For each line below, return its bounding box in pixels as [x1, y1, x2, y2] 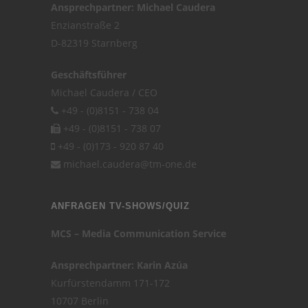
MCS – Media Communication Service [51, 227, 226, 240]
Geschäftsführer [51, 68, 126, 81]
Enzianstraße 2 [51, 19, 120, 32]
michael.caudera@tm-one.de [63, 157, 197, 170]
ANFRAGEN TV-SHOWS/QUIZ [51, 201, 190, 211]
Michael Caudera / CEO [51, 86, 157, 99]
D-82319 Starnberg [51, 36, 137, 49]
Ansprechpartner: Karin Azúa [51, 258, 188, 272]
